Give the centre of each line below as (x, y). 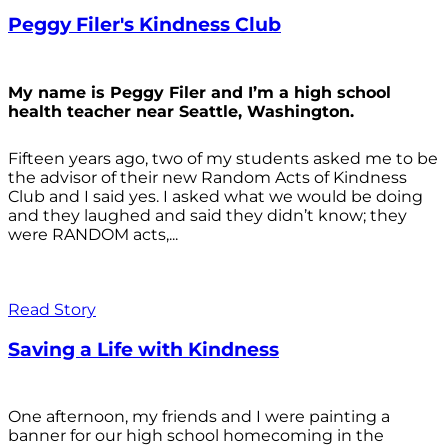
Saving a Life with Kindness (143, 349)
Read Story (52, 310)
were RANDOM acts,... (93, 235)
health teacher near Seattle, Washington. (181, 112)
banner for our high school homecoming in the (196, 436)
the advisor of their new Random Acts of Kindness (207, 178)
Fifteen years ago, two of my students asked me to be (223, 159)
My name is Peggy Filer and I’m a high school (199, 93)
